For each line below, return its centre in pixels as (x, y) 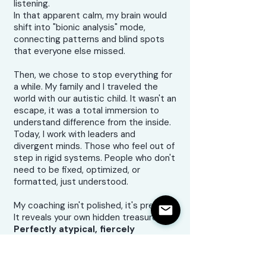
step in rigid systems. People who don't (94, 158)
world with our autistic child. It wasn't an (95, 99)
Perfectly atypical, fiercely (74, 229)
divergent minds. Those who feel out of (94, 146)
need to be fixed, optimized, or (77, 170)
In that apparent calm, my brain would (90, 15)
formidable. (40, 241)
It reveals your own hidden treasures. (89, 217)
